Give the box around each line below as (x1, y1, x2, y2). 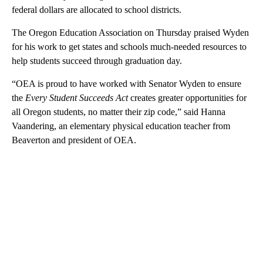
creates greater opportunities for (128, 93, 247, 103)
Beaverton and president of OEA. (12, 135, 136, 146)
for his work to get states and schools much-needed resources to (12, 42, 247, 52)
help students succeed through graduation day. (12, 56, 182, 66)
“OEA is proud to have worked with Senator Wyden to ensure (12, 79, 241, 89)
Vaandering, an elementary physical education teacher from (12, 121, 230, 131)
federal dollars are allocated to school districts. (12, 5, 181, 15)
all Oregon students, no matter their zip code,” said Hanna (12, 107, 225, 117)
